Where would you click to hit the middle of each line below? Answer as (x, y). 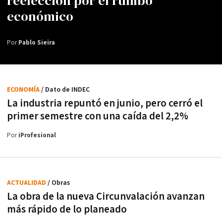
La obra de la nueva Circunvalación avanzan (106, 196)
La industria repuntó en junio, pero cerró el (105, 103)
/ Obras (59, 183)
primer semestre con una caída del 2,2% (98, 116)
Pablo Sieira (37, 43)
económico (40, 16)
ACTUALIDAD (27, 183)
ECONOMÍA (24, 89)
